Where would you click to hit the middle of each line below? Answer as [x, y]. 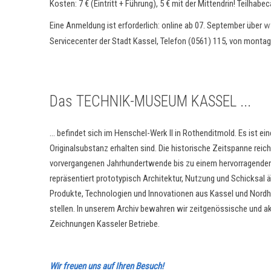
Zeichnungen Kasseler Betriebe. [105, 224]
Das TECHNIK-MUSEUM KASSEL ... [150, 101]
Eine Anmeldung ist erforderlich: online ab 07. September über [157, 25]
